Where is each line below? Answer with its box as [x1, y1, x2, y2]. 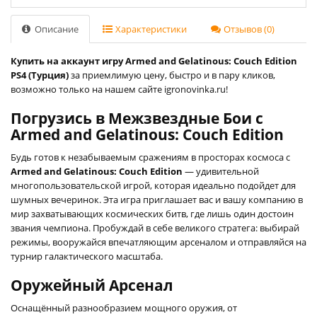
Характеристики [113, 22, 187, 35]
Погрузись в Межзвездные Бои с [11, 108, 263, 128]
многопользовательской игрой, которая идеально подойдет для [11, 178, 296, 192]
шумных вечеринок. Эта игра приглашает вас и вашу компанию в [11, 192, 303, 206]
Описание [33, 22, 79, 35]
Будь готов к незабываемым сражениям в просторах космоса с [11, 150, 290, 163]
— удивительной [183, 164, 259, 178]
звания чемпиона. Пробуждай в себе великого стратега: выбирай [11, 221, 299, 234]
